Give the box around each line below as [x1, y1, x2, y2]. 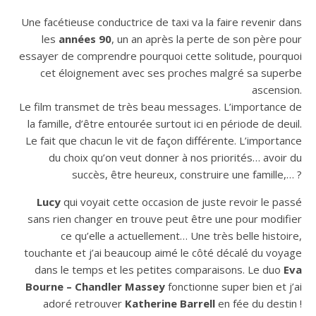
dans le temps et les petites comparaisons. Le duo [35, 262, 284, 276]
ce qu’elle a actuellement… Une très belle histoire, [61, 228, 302, 243]
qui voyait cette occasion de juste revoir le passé [61, 194, 302, 209]
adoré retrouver [43, 296, 125, 310]
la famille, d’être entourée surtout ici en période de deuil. [28, 116, 302, 130]
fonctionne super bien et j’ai [165, 279, 302, 293]
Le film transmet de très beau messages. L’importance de [19, 99, 302, 114]
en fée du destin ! [215, 296, 302, 310]
